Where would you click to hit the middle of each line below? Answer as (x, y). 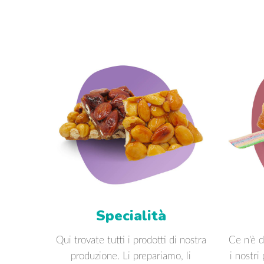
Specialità (131, 215)
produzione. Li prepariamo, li (131, 256)
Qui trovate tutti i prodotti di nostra (131, 240)
